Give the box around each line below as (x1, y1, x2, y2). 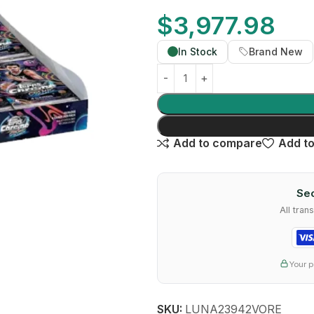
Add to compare (173, 136, 263, 151)
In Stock (178, 45, 217, 57)
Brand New (249, 45, 303, 57)
